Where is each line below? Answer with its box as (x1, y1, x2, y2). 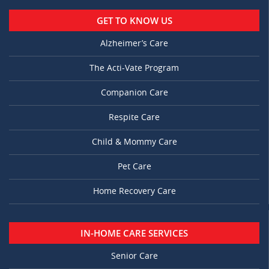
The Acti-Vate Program (89, 63, 179, 74)
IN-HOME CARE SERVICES (80, 227, 188, 240)
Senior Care (110, 251, 158, 262)
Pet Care (117, 162, 151, 172)
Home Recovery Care (92, 186, 176, 197)
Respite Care (109, 112, 160, 123)
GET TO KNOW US (96, 14, 172, 27)
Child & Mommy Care (91, 137, 177, 148)
